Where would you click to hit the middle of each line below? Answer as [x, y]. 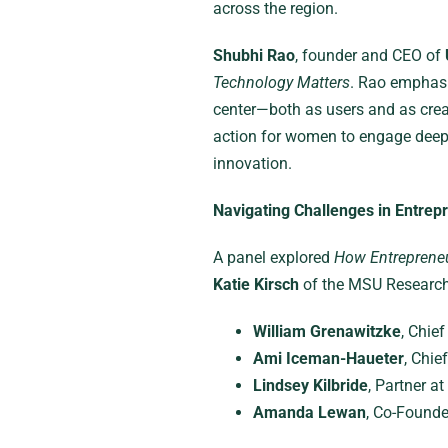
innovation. [252, 163]
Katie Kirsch [255, 284]
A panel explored [273, 257]
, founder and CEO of [369, 55]
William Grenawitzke [326, 331]
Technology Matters [281, 82]
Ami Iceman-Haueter [328, 358]
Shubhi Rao [253, 55]
